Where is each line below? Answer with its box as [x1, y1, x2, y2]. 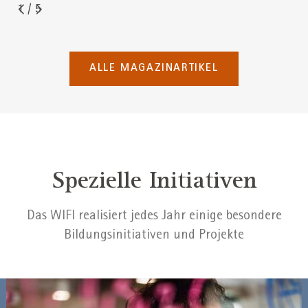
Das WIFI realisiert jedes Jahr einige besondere [26, 210, 282, 224]
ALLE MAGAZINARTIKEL [89, 63, 219, 75]
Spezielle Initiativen [51, 166, 257, 195]
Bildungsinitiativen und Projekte [64, 229, 244, 243]
